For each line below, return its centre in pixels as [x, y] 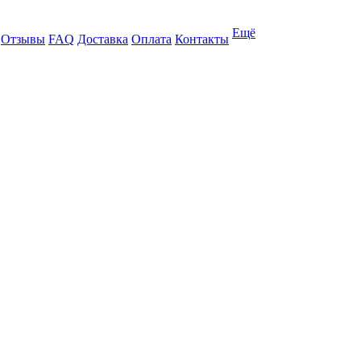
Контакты [202, 39]
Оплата [151, 39]
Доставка [103, 39]
